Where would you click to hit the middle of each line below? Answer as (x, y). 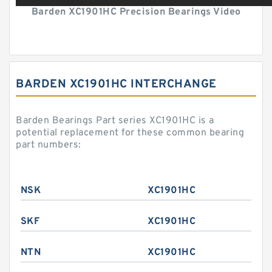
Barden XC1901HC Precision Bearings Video (136, 12)
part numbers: (49, 145)
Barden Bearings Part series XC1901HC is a (115, 121)
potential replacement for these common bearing (130, 133)
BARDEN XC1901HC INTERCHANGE (116, 84)
